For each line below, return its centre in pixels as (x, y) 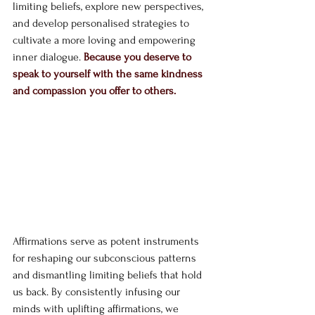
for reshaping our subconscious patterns (106, 258)
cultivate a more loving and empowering (105, 40)
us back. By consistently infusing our (98, 291)
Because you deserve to (139, 57)
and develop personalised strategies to (102, 23)
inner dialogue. (48, 57)
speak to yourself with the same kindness (109, 73)
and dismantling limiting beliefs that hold (109, 275)
